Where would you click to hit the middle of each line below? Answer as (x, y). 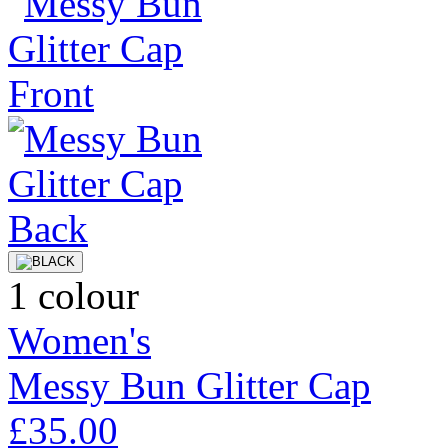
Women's (79, 340)
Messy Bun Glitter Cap (189, 385)
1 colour (73, 295)
